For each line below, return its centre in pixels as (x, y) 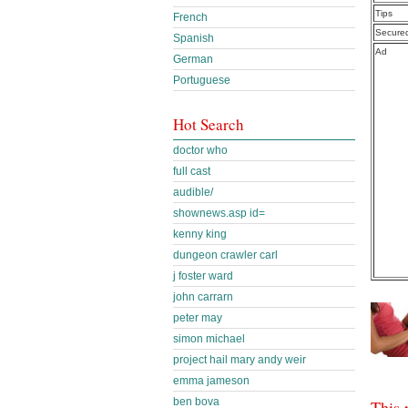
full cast (192, 171)
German (193, 59)
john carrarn (203, 297)
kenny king (200, 234)
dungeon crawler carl (225, 255)
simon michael (209, 339)
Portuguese (202, 80)
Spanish (194, 38)
